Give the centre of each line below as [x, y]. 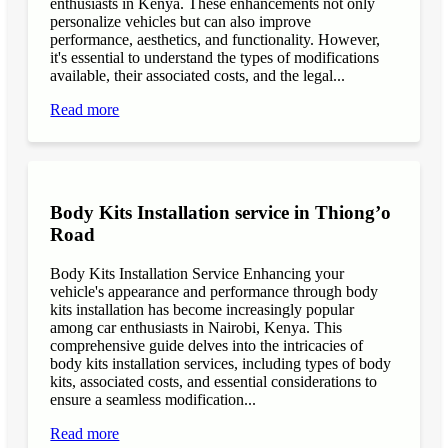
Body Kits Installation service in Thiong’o [221, 212]
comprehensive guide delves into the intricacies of [207, 345]
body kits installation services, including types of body [221, 363]
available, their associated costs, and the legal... [198, 76]
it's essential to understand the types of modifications [215, 58]
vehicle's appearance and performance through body [214, 291]
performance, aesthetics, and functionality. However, [215, 40]
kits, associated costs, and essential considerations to [214, 381]
